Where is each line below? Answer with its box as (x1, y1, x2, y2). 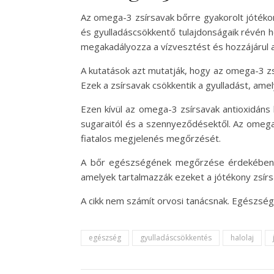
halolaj (231, 232, 254, 243)
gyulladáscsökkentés (140, 232, 212, 243)
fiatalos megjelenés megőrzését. (81, 132, 221, 144)
